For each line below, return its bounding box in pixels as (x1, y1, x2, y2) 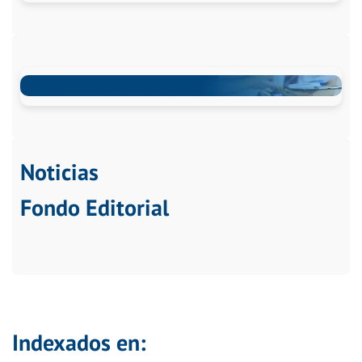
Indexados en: (12, 327, 146, 358)
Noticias (20, 156, 99, 187)
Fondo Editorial (20, 192, 169, 222)
